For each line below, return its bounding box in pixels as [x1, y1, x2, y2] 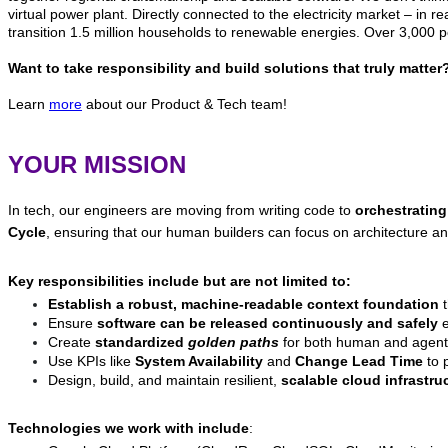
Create [48, 333, 91, 350]
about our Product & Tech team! [82, 95, 287, 112]
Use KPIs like [48, 352, 135, 369]
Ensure [48, 314, 97, 331]
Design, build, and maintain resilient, [48, 371, 281, 388]
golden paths [188, 333, 279, 350]
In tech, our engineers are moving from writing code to [8, 201, 355, 218]
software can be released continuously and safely [97, 314, 438, 331]
